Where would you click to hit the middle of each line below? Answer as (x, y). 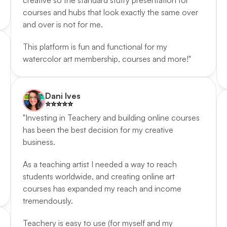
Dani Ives (63, 96)
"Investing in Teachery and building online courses (111, 118)
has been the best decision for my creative (98, 130)
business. (40, 142)
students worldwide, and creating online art (99, 176)
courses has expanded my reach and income (102, 188)
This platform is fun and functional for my (95, 47)
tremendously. (49, 201)
